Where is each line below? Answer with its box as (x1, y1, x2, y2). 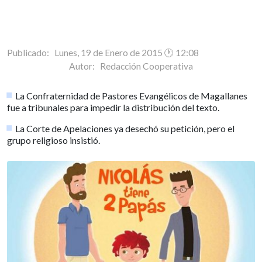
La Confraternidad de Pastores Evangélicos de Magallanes (15, 89, 248, 101)
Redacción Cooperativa (100, 60, 193, 71)
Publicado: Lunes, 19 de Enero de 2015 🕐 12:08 (7, 47, 199, 58)
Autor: (69, 60, 100, 71)
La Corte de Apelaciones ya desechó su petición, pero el (15, 122, 235, 134)
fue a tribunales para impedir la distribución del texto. (7, 101, 219, 113)
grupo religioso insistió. (7, 134, 100, 146)
